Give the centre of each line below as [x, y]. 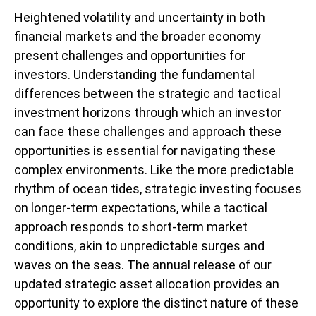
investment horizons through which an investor [148, 113]
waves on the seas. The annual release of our [143, 265]
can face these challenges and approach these [148, 132]
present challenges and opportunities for [130, 55]
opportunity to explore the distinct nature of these [156, 303]
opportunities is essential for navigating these [145, 151]
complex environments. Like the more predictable [154, 170]
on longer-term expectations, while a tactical [141, 208]
